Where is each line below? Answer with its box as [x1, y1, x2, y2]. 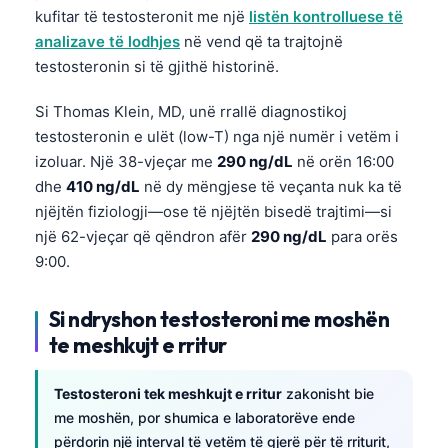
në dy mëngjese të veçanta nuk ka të [140, 176, 402, 196]
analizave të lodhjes [35, 31, 180, 51]
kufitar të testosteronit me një [35, 6, 249, 26]
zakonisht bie [282, 384, 374, 402]
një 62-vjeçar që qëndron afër [35, 226, 251, 246]
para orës [327, 226, 398, 246]
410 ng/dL [66, 176, 140, 196]
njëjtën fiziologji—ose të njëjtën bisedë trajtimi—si [35, 201, 392, 221]
